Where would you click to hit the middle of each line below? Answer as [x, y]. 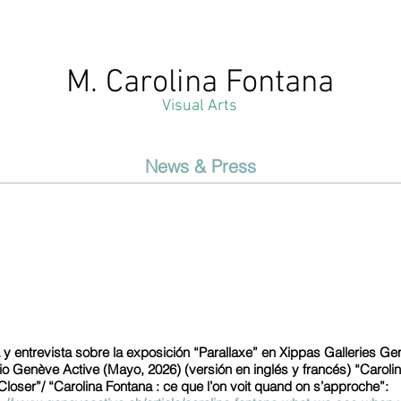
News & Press [200, 166]
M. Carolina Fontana [200, 83]
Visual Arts [200, 106]
